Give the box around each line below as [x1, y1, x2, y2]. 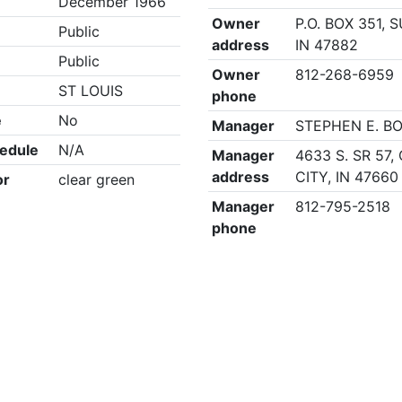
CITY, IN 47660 [295, 168, 399, 186]
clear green [57, 170, 135, 188]
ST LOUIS [57, 82, 123, 100]
